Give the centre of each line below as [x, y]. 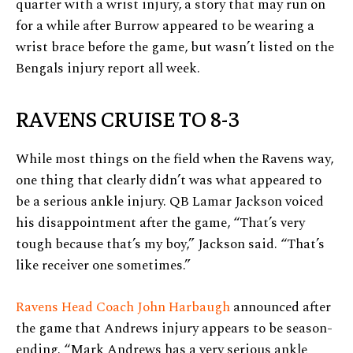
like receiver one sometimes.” [103, 266]
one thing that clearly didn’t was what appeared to [169, 181]
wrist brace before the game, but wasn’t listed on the [175, 48]
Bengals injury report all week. [108, 69]
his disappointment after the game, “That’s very [160, 223]
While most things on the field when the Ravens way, [175, 160]
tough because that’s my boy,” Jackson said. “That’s [170, 245]
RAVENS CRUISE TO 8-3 [127, 118]
